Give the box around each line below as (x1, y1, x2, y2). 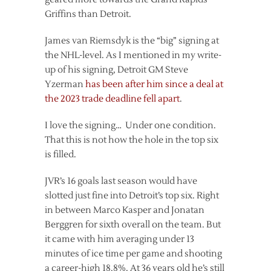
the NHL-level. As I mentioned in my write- (45, 49, 221, 61)
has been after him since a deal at (85, 78, 223, 90)
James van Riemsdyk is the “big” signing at (45, 34, 219, 47)
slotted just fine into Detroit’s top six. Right (45, 189, 219, 201)
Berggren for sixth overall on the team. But (45, 218, 221, 230)
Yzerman (45, 78, 85, 90)
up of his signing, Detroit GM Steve (45, 64, 188, 76)
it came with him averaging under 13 (45, 233, 194, 245)
